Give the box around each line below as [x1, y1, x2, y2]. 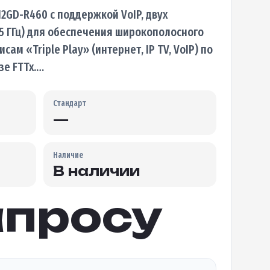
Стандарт [53, 98, 87, 108]
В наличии [53, 163, 140, 180]
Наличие [53, 149, 84, 160]
